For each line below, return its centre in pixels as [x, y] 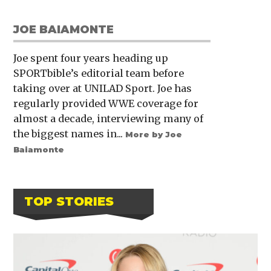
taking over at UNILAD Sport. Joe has [103, 88]
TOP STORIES [69, 201]
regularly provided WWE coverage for [106, 103]
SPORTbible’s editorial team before [99, 73]
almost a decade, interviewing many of [109, 118]
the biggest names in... [70, 133]
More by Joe [154, 134]
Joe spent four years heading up [91, 58]
